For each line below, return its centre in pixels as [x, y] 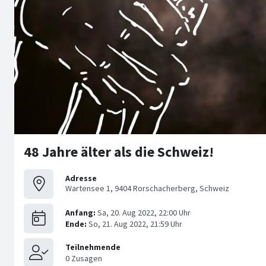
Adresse [81, 178]
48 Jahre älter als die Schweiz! [119, 151]
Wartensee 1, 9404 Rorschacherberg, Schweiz [147, 189]
